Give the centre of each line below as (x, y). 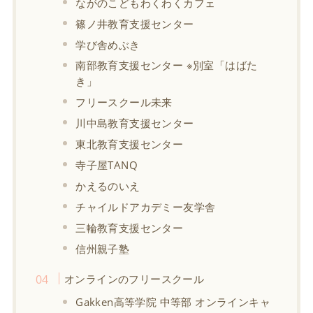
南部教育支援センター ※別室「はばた (167, 65)
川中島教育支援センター (135, 123)
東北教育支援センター (130, 144)
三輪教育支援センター (130, 227)
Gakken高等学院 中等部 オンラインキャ (173, 301)
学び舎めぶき (108, 44)
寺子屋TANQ (107, 165)
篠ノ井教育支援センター (135, 23)
